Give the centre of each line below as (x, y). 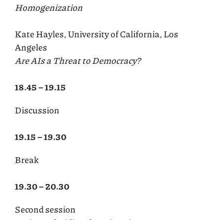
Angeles (31, 47)
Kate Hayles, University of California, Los (96, 34)
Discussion (37, 110)
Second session (45, 209)
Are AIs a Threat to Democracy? (78, 60)
